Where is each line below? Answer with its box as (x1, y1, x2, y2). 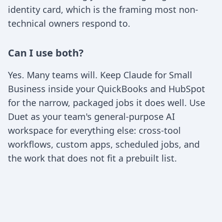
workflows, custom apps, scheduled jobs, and (8, 138, 200, 150)
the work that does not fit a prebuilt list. (8, 152, 177, 164)
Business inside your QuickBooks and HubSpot (8, 83, 205, 95)
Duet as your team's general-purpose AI (8, 111, 175, 122)
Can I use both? (8, 46, 84, 59)
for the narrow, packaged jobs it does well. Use (8, 97, 205, 109)
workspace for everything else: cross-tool (8, 124, 181, 136)
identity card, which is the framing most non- (8, 3, 198, 15)
